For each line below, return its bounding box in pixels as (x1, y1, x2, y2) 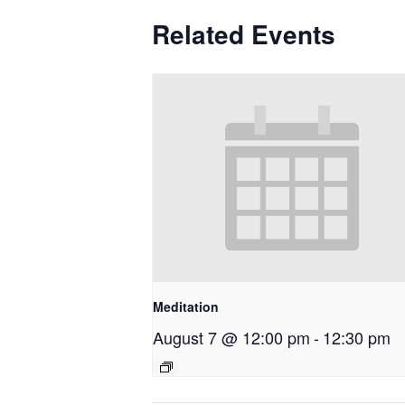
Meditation (153, 297, 219, 316)
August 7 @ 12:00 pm (153, 325, 310, 350)
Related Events (152, 15, 335, 52)
